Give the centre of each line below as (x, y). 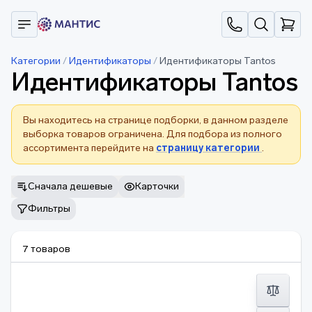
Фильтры (49, 209)
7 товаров (46, 249)
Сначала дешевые (70, 186)
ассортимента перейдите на (89, 148)
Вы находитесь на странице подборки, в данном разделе (156, 120)
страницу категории (209, 148)
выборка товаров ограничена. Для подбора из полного (153, 134)
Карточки (157, 186)
